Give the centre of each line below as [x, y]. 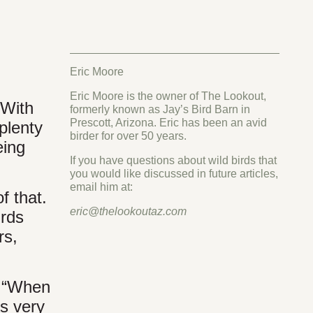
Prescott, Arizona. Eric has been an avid [168, 123]
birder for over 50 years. [128, 136]
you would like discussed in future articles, [174, 174]
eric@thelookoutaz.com [128, 211]
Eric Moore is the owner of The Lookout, [168, 96]
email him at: [101, 187]
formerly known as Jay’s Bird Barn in [160, 109]
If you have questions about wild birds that [173, 160]
